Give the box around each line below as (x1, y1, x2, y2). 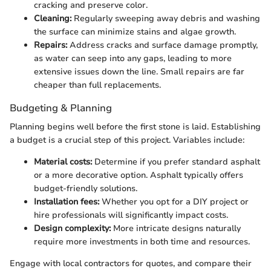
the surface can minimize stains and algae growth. (34, 26, 236, 38)
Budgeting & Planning (10, 101, 112, 116)
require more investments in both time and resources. (34, 236, 250, 248)
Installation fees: (34, 196, 99, 208)
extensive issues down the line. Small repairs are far (34, 66, 244, 78)
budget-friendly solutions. (34, 183, 137, 195)
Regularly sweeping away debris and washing (71, 13, 260, 25)
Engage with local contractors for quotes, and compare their (10, 258, 252, 270)
